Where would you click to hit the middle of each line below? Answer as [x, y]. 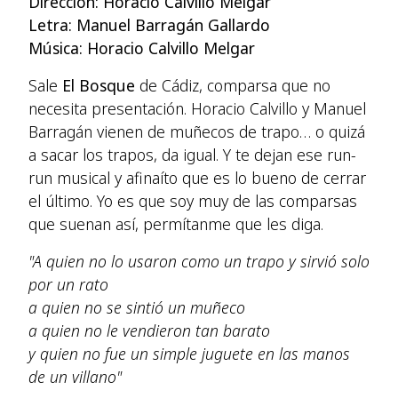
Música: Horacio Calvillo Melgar [142, 48]
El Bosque [99, 85]
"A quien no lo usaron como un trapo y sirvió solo [199, 261]
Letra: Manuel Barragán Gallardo [149, 25]
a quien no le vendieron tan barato [149, 330]
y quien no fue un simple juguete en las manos [189, 354]
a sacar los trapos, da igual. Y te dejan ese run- [192, 155]
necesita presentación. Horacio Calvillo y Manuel [197, 108]
